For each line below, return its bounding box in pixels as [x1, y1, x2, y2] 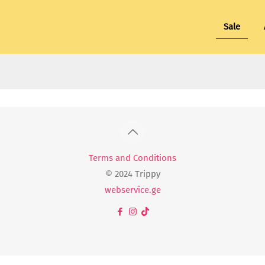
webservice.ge [104, 185, 161, 195]
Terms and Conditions [89, 153, 176, 163]
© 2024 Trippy [105, 169, 160, 179]
